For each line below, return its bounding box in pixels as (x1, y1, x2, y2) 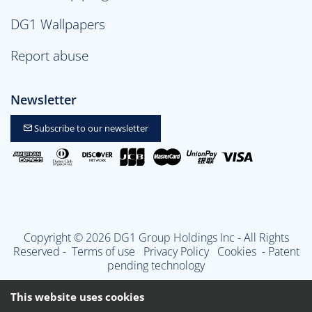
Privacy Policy (143, 243, 212, 259)
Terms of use (71, 243, 138, 259)
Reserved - (13, 243, 69, 259)
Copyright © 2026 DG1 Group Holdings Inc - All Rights (23, 229, 289, 245)
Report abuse (10, 45, 88, 65)
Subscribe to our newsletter (32, 121, 148, 134)
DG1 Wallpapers (10, 14, 105, 33)
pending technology (107, 257, 205, 273)
